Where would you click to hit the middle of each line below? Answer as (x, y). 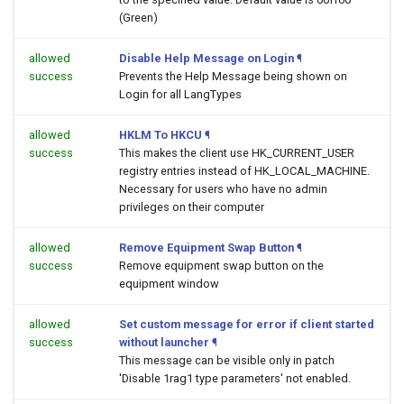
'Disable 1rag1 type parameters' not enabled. (235, 378)
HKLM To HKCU (161, 135)
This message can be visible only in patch (227, 360)
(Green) (138, 18)
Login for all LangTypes (180, 94)
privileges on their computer (192, 207)
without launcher (164, 342)
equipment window (169, 284)
